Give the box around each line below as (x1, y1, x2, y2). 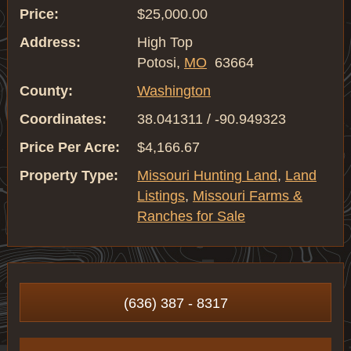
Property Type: (19, 168, 118, 183)
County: (19, 83, 73, 99)
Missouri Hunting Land (136, 168, 277, 183)
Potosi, (136, 55, 184, 71)
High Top (136, 34, 193, 50)
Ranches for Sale (136, 208, 245, 224)
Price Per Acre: (19, 139, 120, 155)
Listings (136, 188, 185, 204)
